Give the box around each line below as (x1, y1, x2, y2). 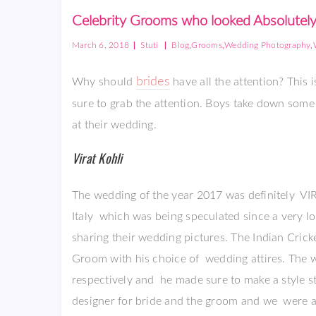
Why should (72, 76, 136, 87)
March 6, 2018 (72, 41, 129, 49)
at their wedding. (72, 119, 157, 130)
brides (135, 75, 170, 88)
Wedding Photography (224, 41, 311, 49)
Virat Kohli (72, 149, 123, 167)
